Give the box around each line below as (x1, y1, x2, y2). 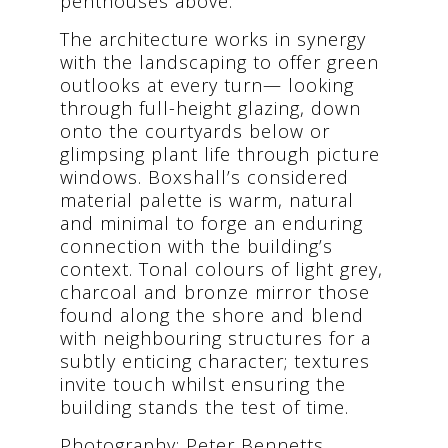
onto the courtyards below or (60, 121, 330, 146)
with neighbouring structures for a (60, 328, 371, 353)
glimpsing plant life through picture (60, 144, 380, 169)
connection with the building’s (60, 236, 333, 261)
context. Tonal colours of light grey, (60, 259, 383, 284)
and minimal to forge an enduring (60, 213, 363, 238)
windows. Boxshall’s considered (60, 167, 349, 192)
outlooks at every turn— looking (60, 75, 354, 100)
